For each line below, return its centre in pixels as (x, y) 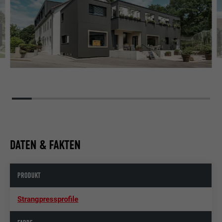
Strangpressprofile (48, 199)
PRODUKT (29, 175)
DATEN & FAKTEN (46, 145)
